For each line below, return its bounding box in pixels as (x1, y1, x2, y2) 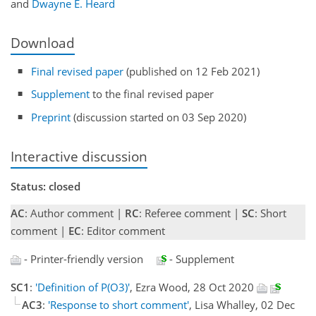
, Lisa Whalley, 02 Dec (189, 298, 295, 312)
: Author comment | (25, 206, 125, 220)
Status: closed (11, 179, 80, 193)
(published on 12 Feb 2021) (123, 63, 260, 78)
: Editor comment (81, 224, 165, 238)
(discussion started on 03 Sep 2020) (71, 109, 247, 124)
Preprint (31, 109, 71, 124)
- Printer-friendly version (21, 252, 143, 266)
